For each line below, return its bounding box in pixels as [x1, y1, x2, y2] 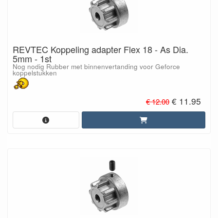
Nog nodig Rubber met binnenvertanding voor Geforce [13, 62, 180, 72]
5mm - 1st [13, 52, 52, 65]
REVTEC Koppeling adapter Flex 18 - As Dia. [13, 43, 188, 56]
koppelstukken [13, 68, 57, 78]
